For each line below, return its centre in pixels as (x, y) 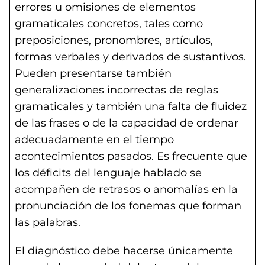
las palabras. (48, 222)
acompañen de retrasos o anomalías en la (126, 189)
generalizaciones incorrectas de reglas (117, 90)
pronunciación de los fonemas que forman (128, 206)
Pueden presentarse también (93, 73)
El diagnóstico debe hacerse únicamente (124, 251)
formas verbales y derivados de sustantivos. (130, 57)
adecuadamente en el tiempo (94, 140)
